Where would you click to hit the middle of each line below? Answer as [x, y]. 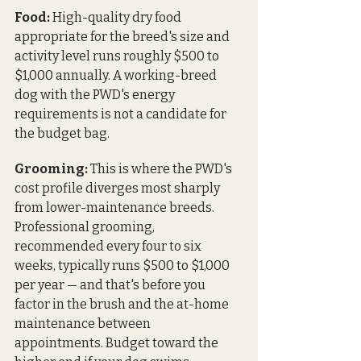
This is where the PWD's [161, 168]
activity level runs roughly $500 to [118, 56]
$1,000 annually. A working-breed [117, 75]
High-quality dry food [117, 17]
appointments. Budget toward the [118, 342]
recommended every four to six [109, 246]
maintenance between [84, 323]
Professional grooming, [86, 226]
